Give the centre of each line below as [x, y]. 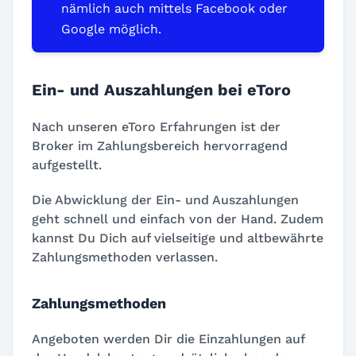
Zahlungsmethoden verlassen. [125, 257]
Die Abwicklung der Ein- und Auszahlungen [165, 200]
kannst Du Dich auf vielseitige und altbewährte [178, 238]
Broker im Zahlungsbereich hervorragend [160, 146]
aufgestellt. [67, 165]
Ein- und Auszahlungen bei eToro [161, 90]
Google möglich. [112, 29]
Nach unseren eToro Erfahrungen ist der [156, 127]
